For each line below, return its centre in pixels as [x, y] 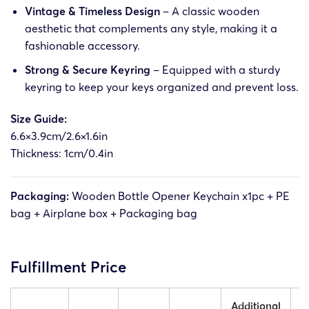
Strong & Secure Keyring [87, 70]
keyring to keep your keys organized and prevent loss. [161, 87]
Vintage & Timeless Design [93, 11]
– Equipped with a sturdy [215, 70]
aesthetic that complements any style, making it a [151, 29]
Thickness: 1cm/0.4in [62, 153]
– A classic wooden [211, 11]
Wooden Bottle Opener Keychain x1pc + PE [179, 196]
